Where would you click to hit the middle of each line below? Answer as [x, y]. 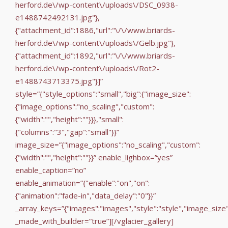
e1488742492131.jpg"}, [58, 17]
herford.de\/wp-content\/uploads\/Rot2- [87, 68]
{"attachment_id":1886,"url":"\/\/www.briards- [95, 30]
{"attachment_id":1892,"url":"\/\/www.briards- [95, 55]
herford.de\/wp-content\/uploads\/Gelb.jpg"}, [95, 42]
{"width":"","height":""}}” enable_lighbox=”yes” [94, 157]
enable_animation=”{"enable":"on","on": [82, 182]
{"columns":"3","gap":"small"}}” [67, 132]
